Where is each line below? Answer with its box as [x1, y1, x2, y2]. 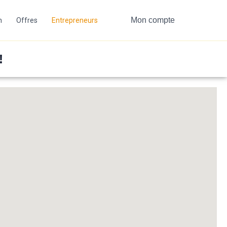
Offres [16, 16, 37, 24]
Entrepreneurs [52, 16, 98, 24]
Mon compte [131, 16, 175, 24]
